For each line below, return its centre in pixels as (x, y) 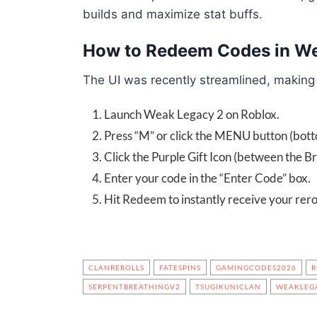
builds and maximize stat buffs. (173, 14)
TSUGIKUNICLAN (228, 287)
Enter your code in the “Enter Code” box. (207, 178)
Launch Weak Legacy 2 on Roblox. (192, 114)
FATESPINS (180, 267)
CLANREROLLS (116, 267)
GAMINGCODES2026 (256, 267)
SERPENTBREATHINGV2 (134, 287)
